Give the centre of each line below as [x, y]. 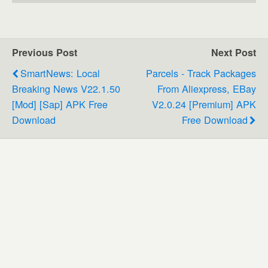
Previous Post [45, 52]
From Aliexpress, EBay [207, 88]
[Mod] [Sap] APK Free [60, 104]
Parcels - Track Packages [201, 73]
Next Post [234, 52]
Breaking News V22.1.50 [66, 88]
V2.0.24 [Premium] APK [204, 104]
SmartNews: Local [60, 73]
